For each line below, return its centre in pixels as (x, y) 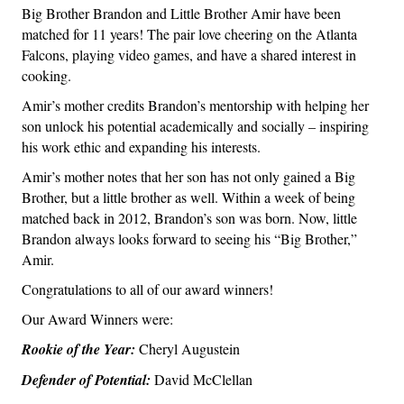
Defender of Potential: (86, 380)
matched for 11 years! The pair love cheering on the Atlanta (189, 34)
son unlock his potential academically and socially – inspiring (195, 126)
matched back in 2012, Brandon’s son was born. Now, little (189, 218)
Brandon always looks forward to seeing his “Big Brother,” (189, 239)
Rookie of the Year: (78, 349)
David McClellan (202, 380)
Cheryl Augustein (188, 349)
